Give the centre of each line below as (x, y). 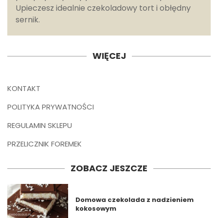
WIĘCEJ (109, 56)
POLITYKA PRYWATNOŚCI (51, 107)
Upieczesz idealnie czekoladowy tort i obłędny (103, 8)
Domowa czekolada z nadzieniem (135, 200)
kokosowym (96, 208)
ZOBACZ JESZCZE (109, 168)
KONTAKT (24, 89)
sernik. (29, 20)
